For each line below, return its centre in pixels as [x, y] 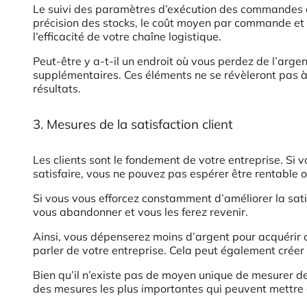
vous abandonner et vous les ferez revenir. [140, 212]
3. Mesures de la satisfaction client [133, 124]
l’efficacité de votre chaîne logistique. [127, 37]
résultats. [57, 89]
